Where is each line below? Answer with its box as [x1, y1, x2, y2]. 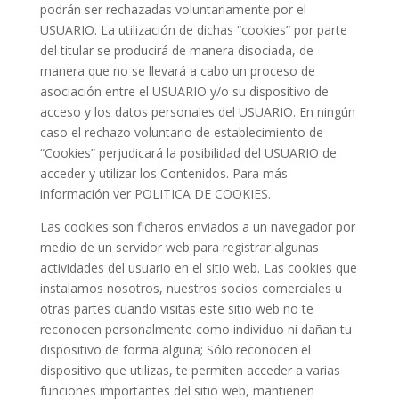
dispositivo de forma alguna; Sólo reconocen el [39, 341, 311, 358]
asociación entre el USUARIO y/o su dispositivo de [39, 83, 329, 100]
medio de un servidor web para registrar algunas [39, 239, 319, 256]
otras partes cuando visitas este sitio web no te [39, 300, 313, 317]
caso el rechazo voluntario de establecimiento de [39, 124, 323, 141]
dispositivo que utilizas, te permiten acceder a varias [39, 362, 340, 379]
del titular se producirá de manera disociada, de [39, 42, 313, 59]
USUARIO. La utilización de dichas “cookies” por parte [39, 21, 347, 38]
